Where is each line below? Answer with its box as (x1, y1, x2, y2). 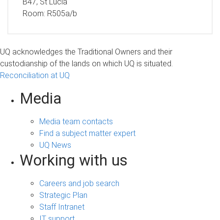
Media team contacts (39, 117, 113, 127)
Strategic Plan (39, 191, 87, 200)
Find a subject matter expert (39, 129, 136, 138)
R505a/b (47, 8, 77, 18)
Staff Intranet (39, 202, 84, 212)
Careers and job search (39, 179, 119, 189)
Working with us (20, 151, 128, 170)
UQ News (39, 140, 71, 150)
